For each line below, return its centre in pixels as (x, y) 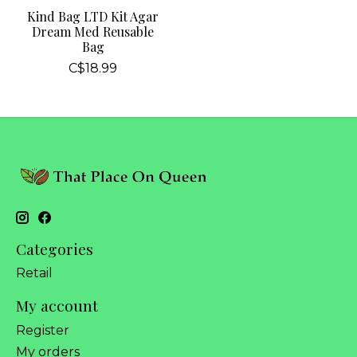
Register (43, 330)
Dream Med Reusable (93, 31)
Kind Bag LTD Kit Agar (93, 16)
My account (57, 306)
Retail (34, 273)
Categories (55, 248)
